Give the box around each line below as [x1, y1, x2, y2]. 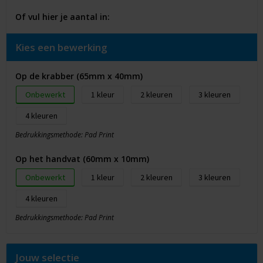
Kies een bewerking [15, 41, 107, 55]
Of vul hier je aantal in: [15, 11, 110, 23]
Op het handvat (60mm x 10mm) [15, 153, 149, 165]
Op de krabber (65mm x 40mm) [15, 70, 143, 82]
